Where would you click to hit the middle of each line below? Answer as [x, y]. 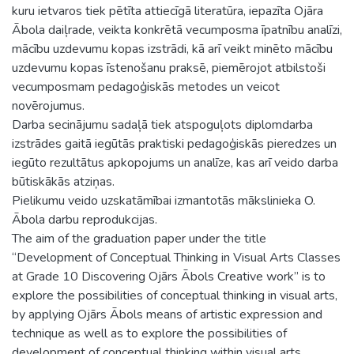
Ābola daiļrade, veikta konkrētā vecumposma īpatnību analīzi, [177, 30]
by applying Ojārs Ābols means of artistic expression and [167, 314]
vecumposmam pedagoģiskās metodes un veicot [146, 87]
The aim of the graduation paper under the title [139, 238]
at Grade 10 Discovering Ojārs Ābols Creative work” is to [169, 276]
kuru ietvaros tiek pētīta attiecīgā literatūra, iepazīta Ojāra [168, 11]
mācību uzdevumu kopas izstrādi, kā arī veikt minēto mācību [172, 49]
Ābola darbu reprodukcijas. [85, 219]
